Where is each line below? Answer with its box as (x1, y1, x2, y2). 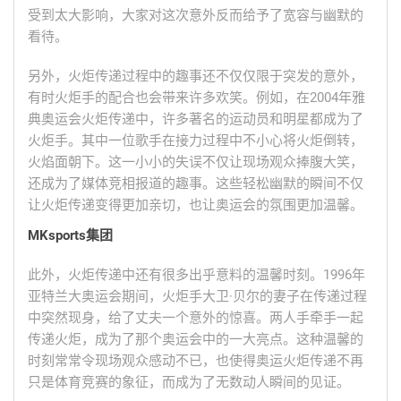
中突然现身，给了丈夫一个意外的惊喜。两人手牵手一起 (28, 310, 363, 327)
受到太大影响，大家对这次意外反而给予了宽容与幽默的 (28, 7, 363, 24)
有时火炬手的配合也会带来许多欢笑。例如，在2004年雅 (28, 90, 365, 107)
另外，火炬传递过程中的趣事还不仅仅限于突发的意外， (28, 68, 363, 85)
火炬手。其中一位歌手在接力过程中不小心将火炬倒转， (28, 132, 363, 149)
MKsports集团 (28, 227, 113, 244)
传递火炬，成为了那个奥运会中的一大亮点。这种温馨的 (28, 331, 363, 348)
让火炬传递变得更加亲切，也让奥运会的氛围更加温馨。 (28, 197, 363, 214)
